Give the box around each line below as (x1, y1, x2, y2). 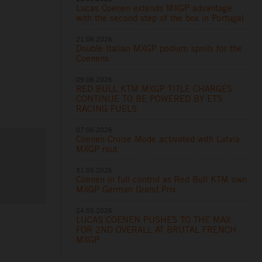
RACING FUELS (76, 102, 137, 114)
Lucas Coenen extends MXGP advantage (76, 2, 233, 13)
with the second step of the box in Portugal (76, 12, 244, 23)
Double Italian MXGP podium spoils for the (76, 42, 243, 54)
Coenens (76, 52, 109, 64)
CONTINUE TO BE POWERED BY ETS (76, 92, 223, 104)
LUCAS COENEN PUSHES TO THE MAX (76, 213, 231, 225)
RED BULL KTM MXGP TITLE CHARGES (76, 82, 233, 94)
